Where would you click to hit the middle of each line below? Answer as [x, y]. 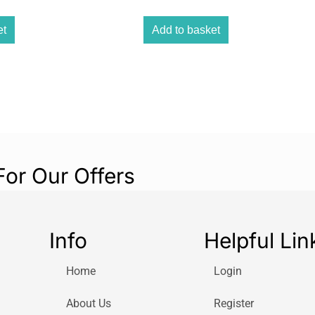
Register [233, 304]
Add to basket [186, 30]
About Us [88, 304]
